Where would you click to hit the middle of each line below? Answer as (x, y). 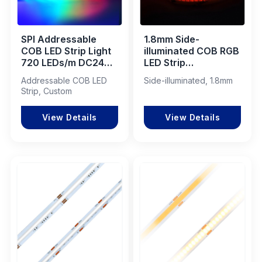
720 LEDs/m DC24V (66, 62)
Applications (50, 86)
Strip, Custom (46, 91)
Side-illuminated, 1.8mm (189, 80)
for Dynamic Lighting (69, 74)
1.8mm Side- (172, 39)
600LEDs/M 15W (182, 74)
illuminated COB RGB (192, 51)
